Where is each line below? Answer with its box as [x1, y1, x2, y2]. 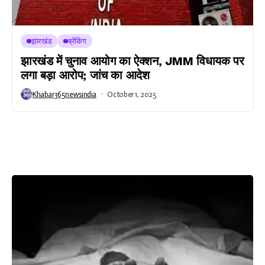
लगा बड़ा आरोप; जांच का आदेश [21, 68, 150, 82]
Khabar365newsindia [33, 89, 96, 99]
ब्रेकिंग [68, 37, 86, 46]
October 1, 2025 [107, 89, 157, 99]
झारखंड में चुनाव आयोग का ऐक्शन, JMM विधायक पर [21, 54, 244, 68]
